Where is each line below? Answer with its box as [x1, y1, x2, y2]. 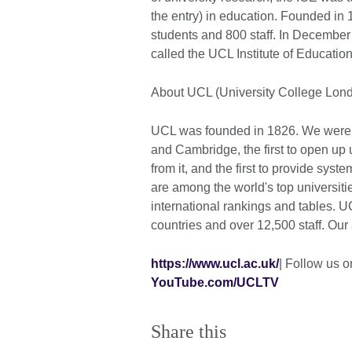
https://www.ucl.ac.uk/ [151, 257, 279, 271]
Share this [151, 321, 226, 343]
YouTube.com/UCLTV [151, 276, 279, 290]
